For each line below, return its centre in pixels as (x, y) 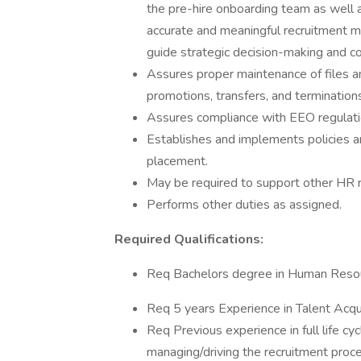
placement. (177, 161)
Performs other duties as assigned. (244, 205)
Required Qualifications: (189, 239)
